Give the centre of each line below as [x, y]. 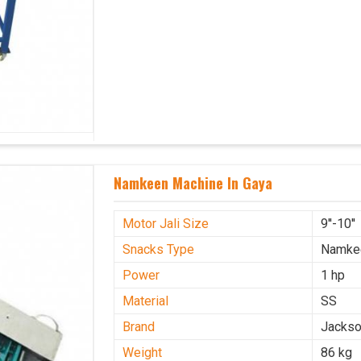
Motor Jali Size [166, 223]
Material [146, 301]
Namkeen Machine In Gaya [193, 183]
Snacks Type [159, 249]
